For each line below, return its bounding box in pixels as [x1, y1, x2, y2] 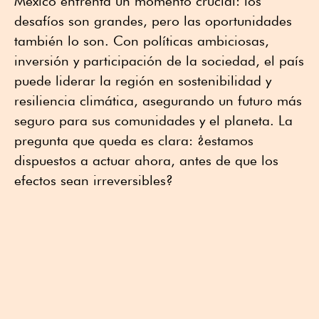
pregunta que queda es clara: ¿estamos [14, 132, 253, 149]
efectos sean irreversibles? [14, 172, 173, 189]
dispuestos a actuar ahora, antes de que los [14, 152, 278, 169]
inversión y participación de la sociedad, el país [14, 53, 304, 69]
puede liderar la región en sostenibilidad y [14, 73, 271, 89]
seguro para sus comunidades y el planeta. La [14, 113, 293, 129]
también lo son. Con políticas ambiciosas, [14, 33, 269, 49]
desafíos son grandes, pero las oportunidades [14, 13, 292, 29]
